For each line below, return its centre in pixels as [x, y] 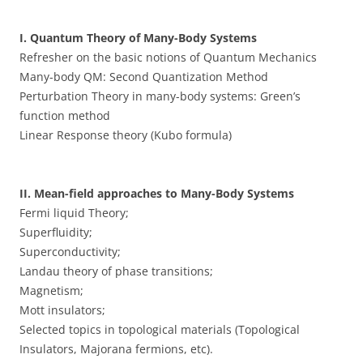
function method [65, 115]
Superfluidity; [56, 232]
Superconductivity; [70, 251]
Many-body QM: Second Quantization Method [144, 76]
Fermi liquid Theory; [74, 212]
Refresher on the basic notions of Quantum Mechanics [168, 57]
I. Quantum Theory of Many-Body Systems [140, 37]
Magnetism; [51, 290]
